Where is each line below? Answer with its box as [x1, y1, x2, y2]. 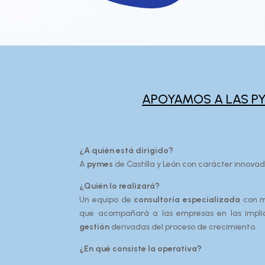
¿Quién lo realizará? [79, 180, 160, 191]
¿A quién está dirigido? [79, 145, 174, 156]
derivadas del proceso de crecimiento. [109, 221, 257, 232]
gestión [79, 221, 110, 232]
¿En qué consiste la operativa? [79, 243, 202, 254]
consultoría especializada [134, 194, 240, 205]
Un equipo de [79, 194, 134, 205]
